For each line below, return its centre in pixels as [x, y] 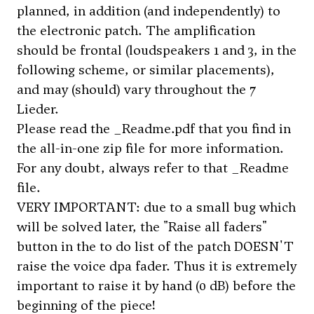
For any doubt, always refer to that [124, 168]
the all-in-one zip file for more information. [150, 148]
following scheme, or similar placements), [146, 70]
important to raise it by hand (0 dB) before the [156, 286]
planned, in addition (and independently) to [149, 11]
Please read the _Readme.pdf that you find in [154, 129]
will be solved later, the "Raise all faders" [142, 227]
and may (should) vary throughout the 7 [137, 89]
